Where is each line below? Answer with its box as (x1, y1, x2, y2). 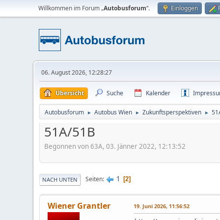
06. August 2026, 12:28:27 (41, 68, 112, 77)
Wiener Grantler (48, 200, 111, 211)
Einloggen (171, 4, 198, 12)
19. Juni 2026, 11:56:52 (134, 202, 190, 210)
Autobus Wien (94, 108, 133, 116)
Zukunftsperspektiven (142, 108, 202, 116)
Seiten (85, 175, 103, 184)
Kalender (146, 89, 171, 97)
